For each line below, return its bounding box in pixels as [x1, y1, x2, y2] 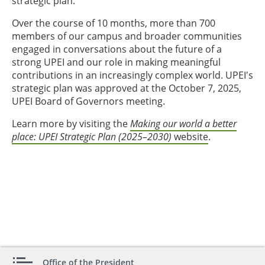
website [172, 130, 208, 143]
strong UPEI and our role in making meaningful [12, 56, 221, 69]
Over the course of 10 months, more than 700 [12, 17, 215, 30]
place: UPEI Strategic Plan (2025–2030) [12, 130, 172, 143]
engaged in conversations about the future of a [12, 43, 222, 56]
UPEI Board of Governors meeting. [12, 95, 167, 108]
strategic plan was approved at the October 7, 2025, [12, 82, 241, 95]
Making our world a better [130, 117, 237, 130]
